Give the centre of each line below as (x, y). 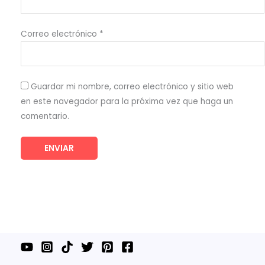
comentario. (45, 117)
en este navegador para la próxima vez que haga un (127, 102)
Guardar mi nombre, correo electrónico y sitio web (132, 87)
